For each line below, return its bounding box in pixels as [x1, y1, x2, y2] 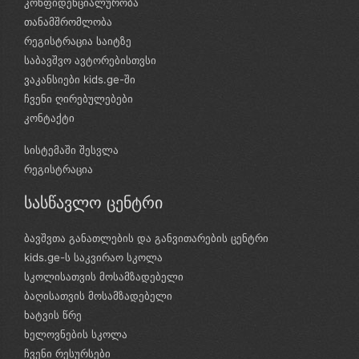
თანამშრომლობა [24, 15, 112, 28]
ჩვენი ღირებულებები [24, 92, 133, 105]
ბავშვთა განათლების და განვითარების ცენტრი [24, 232, 268, 244]
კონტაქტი [24, 111, 75, 124]
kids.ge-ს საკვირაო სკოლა [24, 251, 163, 264]
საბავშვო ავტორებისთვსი [24, 54, 156, 67]
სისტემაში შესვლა [24, 143, 119, 156]
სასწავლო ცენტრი [24, 193, 163, 212]
